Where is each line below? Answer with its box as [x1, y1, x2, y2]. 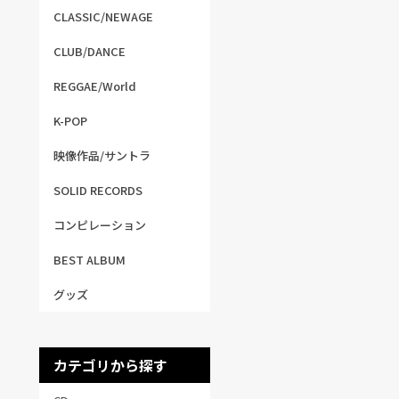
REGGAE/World [53, 77, 136, 94]
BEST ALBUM [53, 251, 126, 268]
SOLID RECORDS [53, 182, 142, 199]
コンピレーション [53, 216, 146, 233]
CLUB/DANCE [53, 43, 126, 60]
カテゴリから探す [53, 354, 167, 376]
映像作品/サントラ [53, 147, 151, 164]
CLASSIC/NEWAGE [53, 8, 153, 25]
